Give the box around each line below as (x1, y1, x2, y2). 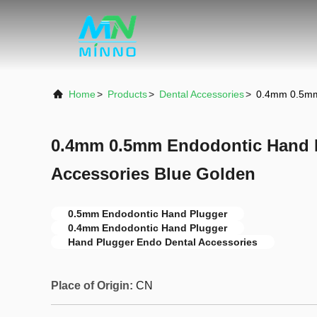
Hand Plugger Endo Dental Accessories (68, 236, 258, 248)
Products (108, 88, 147, 100)
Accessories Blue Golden (51, 164, 255, 183)
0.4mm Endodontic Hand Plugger (68, 222, 227, 234)
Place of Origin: (51, 279, 133, 292)
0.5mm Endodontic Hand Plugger (68, 208, 227, 219)
